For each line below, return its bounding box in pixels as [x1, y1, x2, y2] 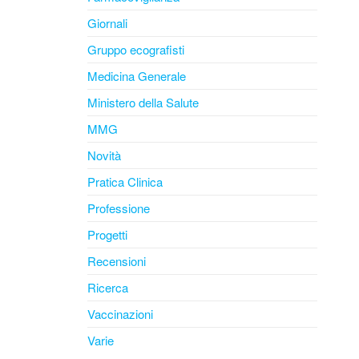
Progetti [87, 226, 127, 243]
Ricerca [87, 279, 128, 296]
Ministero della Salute [87, 94, 199, 111]
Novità [87, 147, 121, 163]
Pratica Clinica [87, 173, 163, 190]
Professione [87, 200, 150, 216]
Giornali [87, 14, 127, 31]
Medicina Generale [87, 67, 186, 84]
